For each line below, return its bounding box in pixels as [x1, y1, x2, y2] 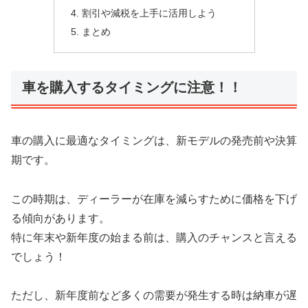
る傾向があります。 [11, 212, 110, 224]
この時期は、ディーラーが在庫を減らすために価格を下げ [11, 192, 297, 205]
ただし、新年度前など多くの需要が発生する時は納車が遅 [11, 289, 297, 302]
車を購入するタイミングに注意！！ [22, 80, 242, 96]
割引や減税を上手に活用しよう [81, 7, 217, 19]
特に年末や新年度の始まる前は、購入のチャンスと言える [11, 231, 297, 243]
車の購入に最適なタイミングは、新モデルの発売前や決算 [11, 134, 297, 146]
